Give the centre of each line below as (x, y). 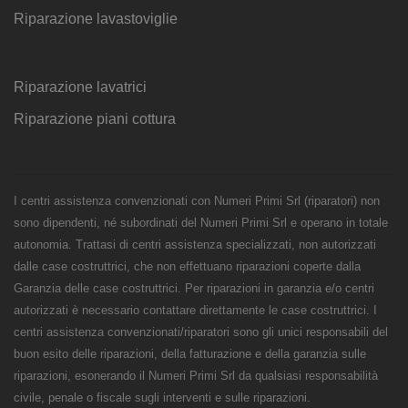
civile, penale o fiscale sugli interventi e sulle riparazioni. (162, 398)
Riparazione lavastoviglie (96, 19)
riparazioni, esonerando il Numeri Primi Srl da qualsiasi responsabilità (196, 376)
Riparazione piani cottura (95, 119)
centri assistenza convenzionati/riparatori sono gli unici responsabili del (201, 332)
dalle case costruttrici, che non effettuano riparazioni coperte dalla (187, 267)
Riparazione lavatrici (80, 87)
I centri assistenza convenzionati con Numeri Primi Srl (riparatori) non (197, 201)
